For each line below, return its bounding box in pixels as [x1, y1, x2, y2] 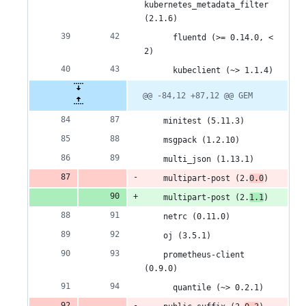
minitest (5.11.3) [144, 116, 245, 126]
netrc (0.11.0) [144, 212, 230, 222]
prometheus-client [144, 250, 245, 260]
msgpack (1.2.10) [144, 135, 240, 145]
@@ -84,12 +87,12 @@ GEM [143, 91, 253, 101]
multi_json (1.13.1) [144, 154, 254, 165]
